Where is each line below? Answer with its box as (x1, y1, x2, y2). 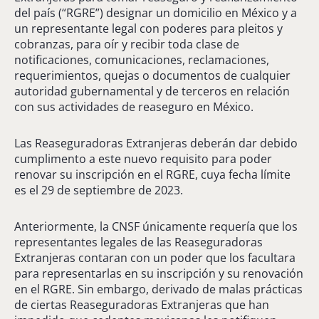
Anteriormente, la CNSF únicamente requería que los (14, 218, 298, 234)
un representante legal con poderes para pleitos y (14, 20, 283, 36)
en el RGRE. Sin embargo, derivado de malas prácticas (14, 281, 303, 297)
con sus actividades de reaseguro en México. (14, 98, 253, 115)
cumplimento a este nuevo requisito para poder (14, 150, 272, 167)
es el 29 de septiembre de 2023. (14, 182, 183, 198)
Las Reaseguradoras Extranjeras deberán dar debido (14, 135, 298, 151)
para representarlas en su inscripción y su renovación (14, 265, 303, 281)
